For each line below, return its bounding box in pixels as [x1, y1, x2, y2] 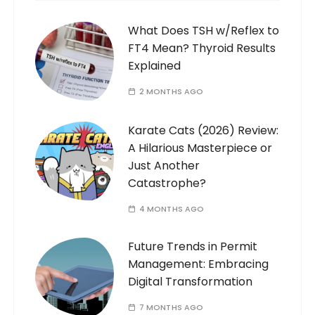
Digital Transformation [128, 274, 253, 290]
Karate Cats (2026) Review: [128, 122, 279, 139]
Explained [128, 58, 184, 75]
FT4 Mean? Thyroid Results [128, 40, 276, 57]
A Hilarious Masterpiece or [128, 140, 273, 157]
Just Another [128, 157, 200, 174]
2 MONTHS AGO [139, 86, 204, 98]
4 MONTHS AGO [139, 203, 205, 215]
